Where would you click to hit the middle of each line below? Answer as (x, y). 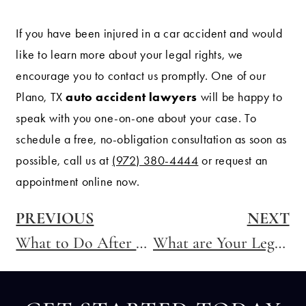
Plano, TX (39, 97)
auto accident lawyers (130, 97)
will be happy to (240, 97)
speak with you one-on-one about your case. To (136, 118)
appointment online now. (78, 181)
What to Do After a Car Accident (142, 242)
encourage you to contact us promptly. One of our (141, 75)
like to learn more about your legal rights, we (130, 54)
